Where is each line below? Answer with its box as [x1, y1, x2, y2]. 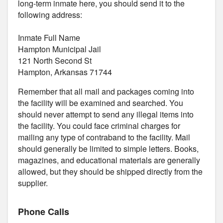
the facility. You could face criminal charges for [18, 119, 180, 131]
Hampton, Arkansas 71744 [18, 66, 112, 78]
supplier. [18, 177, 48, 189]
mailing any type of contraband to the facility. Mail [18, 131, 190, 143]
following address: [18, 8, 82, 20]
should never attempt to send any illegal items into [18, 108, 194, 120]
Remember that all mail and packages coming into [18, 85, 194, 97]
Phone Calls [18, 205, 69, 218]
